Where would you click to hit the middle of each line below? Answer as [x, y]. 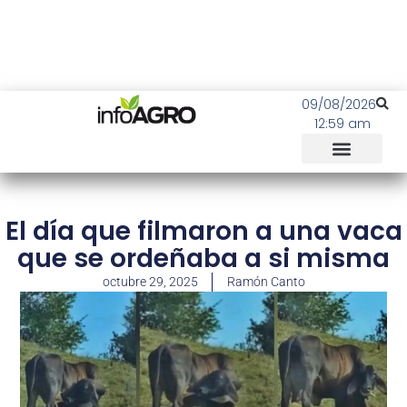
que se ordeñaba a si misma [203, 258]
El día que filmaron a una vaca [203, 231]
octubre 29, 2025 [150, 282]
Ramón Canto [266, 282]
